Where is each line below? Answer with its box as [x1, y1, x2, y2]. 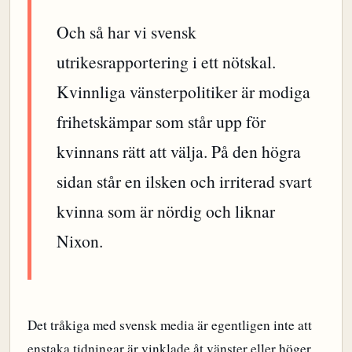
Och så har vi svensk [57, 20, 197, 43]
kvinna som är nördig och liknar [57, 199, 276, 222]
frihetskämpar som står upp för [57, 109, 266, 133]
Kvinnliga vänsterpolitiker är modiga [57, 79, 311, 103]
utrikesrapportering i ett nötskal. [57, 49, 277, 73]
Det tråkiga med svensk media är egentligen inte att [27, 316, 312, 335]
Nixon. [57, 229, 104, 252]
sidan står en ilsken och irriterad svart [57, 169, 313, 192]
